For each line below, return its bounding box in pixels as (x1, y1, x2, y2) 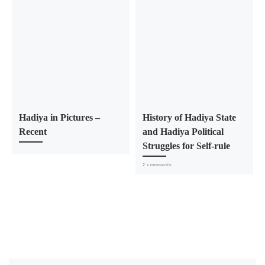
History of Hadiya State (142, 112, 236, 123)
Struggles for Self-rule (142, 140, 230, 151)
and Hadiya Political (142, 126, 224, 137)
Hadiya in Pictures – (18, 112, 100, 123)
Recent (18, 126, 47, 137)
